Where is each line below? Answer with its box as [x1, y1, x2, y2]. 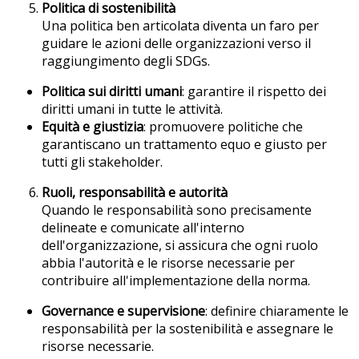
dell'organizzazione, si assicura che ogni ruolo [42, 236, 318, 254]
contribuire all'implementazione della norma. [42, 271, 310, 289]
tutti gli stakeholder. [42, 152, 163, 171]
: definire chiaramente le [205, 301, 349, 320]
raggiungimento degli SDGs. [42, 51, 210, 70]
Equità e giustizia [42, 117, 143, 135]
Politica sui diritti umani [42, 82, 182, 100]
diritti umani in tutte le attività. [42, 99, 223, 118]
